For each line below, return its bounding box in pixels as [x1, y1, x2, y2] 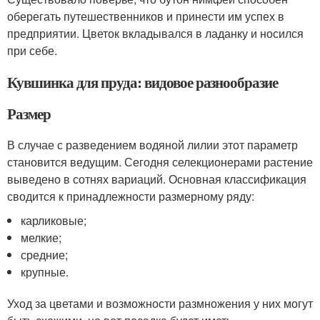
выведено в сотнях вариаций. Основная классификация [7, 171, 306, 187]
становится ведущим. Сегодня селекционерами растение [7, 154, 313, 170]
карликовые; [21, 212, 87, 229]
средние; [21, 246, 69, 263]
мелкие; [21, 229, 62, 246]
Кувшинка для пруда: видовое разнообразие [7, 71, 278, 93]
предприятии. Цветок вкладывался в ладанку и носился [7, 25, 304, 41]
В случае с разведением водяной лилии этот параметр [7, 136, 298, 153]
